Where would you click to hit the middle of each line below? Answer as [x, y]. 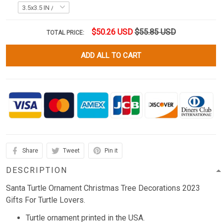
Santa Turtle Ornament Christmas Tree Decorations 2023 [103, 188]
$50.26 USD [112, 32]
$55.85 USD [155, 32]
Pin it [111, 151]
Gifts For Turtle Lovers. [46, 200]
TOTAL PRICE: [66, 33]
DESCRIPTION [37, 170]
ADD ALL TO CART [111, 56]
